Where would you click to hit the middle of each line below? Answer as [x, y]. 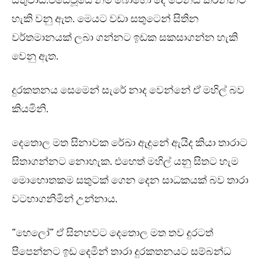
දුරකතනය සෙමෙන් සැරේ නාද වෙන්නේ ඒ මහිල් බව [128, 90]
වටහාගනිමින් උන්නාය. [65, 199]
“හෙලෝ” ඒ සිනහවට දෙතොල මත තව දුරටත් [113, 233]
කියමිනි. [30, 109]
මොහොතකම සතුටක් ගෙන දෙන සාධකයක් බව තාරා [130, 180]
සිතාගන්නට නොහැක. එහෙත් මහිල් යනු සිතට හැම [125, 162]
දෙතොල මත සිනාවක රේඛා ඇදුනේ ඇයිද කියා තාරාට [130, 143]
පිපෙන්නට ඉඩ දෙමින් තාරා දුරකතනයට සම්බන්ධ [121, 252]
